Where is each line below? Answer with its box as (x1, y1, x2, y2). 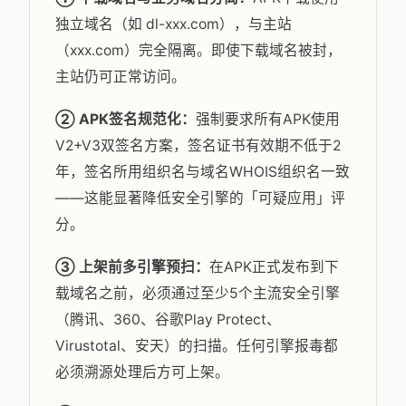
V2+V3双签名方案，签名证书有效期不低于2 (55, 137, 341, 154)
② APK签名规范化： (55, 111, 196, 128)
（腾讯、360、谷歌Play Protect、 (55, 311, 281, 328)
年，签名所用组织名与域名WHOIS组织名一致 (55, 163, 350, 180)
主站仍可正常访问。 (55, 68, 186, 85)
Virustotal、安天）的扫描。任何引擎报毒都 (55, 337, 338, 354)
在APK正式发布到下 (209, 258, 339, 275)
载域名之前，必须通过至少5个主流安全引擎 (55, 285, 340, 302)
